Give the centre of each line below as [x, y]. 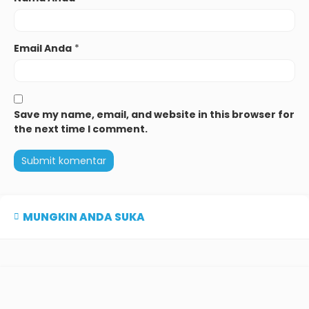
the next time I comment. [81, 129]
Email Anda [43, 49]
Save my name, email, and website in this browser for [154, 115]
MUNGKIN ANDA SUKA [84, 217]
